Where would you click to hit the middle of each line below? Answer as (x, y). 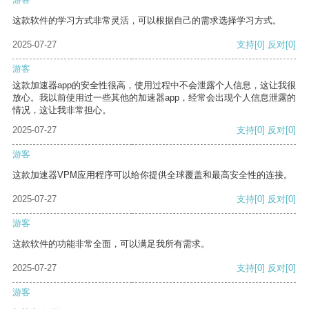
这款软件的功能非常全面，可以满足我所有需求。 (111, 244)
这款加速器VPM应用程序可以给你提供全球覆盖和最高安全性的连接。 (152, 175)
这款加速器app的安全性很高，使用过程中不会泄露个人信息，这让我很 (154, 86)
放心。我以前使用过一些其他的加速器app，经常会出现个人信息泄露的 (154, 98)
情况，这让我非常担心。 (62, 110)
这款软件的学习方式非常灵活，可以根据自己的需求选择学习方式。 (147, 21)
